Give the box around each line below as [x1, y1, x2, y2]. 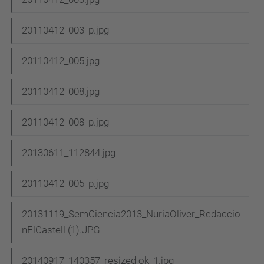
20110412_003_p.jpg [22, 24, 109, 37]
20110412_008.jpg [22, 85, 100, 98]
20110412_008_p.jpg [22, 116, 109, 128]
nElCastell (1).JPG [22, 224, 100, 236]
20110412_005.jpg [22, 55, 100, 67]
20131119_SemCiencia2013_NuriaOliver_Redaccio [22, 208, 240, 220]
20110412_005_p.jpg [22, 177, 109, 190]
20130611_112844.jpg [22, 147, 115, 159]
